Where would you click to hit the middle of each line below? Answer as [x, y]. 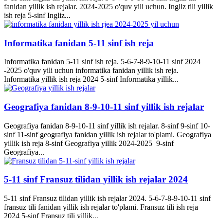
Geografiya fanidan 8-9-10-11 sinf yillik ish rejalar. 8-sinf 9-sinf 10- [107, 126]
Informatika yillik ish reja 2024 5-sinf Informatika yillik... [91, 79]
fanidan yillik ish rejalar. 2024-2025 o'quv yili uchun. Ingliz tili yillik [109, 6]
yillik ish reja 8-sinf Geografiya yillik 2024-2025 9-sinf [89, 143]
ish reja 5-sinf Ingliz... [37, 15]
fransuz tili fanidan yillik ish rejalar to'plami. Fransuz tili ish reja [101, 207]
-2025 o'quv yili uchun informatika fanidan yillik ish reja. [91, 71]
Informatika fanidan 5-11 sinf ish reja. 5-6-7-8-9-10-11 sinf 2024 [102, 62]
